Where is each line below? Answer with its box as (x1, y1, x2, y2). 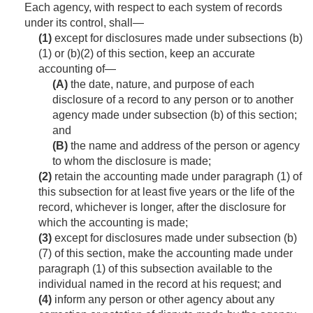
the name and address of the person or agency (68, 140, 300, 152)
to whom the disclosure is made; (52, 155, 211, 168)
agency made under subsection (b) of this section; (52, 109, 297, 122)
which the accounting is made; (38, 217, 188, 229)
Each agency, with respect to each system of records (24, 1, 282, 14)
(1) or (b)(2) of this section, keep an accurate (38, 48, 255, 60)
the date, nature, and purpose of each (68, 78, 254, 91)
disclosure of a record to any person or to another (52, 94, 293, 106)
